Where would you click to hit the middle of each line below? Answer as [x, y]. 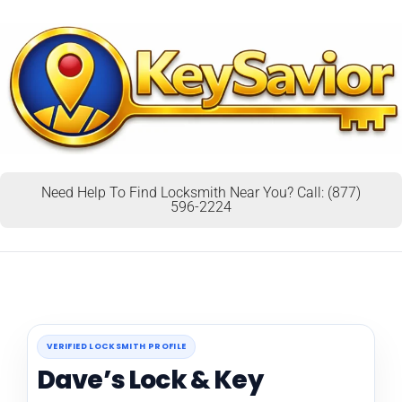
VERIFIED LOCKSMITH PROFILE [117, 346]
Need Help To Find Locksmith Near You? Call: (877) [201, 192]
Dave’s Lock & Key [150, 380]
